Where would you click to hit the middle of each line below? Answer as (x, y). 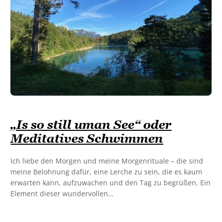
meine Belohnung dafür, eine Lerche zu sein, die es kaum (107, 171)
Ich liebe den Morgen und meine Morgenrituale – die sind (107, 161)
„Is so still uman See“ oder (91, 124)
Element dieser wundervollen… (62, 193)
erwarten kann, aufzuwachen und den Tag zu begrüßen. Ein (111, 182)
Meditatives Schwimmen (87, 138)
